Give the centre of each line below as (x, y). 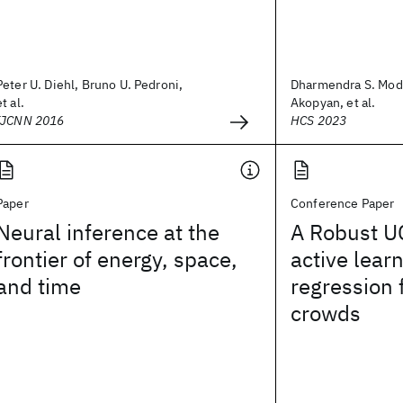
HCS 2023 (319, 121)
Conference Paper (343, 203)
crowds (326, 313)
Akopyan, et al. (333, 103)
